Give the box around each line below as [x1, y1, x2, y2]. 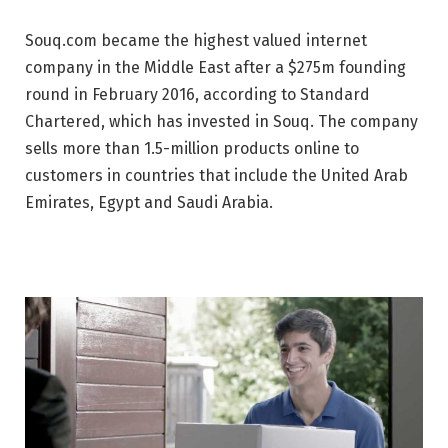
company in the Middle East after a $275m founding [25, 57, 406, 77]
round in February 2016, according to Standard [25, 84, 370, 104]
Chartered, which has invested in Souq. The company [25, 111, 418, 131]
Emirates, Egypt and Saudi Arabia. [25, 192, 273, 212]
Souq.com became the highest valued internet [25, 30, 367, 50]
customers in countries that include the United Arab [25, 165, 408, 185]
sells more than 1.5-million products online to [25, 138, 359, 158]
